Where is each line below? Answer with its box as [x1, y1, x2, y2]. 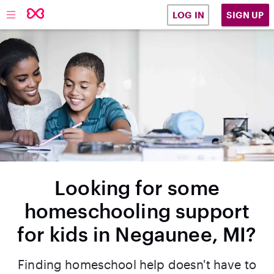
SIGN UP [226, 9, 264, 20]
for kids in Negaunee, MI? [17, 223, 257, 245]
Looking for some [54, 176, 220, 199]
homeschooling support [24, 199, 250, 222]
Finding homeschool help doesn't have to [18, 257, 256, 272]
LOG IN [172, 10, 204, 20]
